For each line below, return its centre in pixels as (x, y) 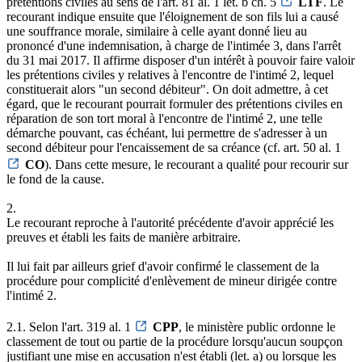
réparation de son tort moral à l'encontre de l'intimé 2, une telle (164, 118)
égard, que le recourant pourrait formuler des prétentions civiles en (175, 103)
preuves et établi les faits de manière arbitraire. (124, 237)
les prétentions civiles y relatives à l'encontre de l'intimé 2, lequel (170, 74)
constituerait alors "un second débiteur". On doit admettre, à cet (167, 89)
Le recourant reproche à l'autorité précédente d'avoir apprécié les (170, 222)
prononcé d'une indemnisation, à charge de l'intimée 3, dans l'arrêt (174, 45)
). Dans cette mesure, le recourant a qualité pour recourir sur (196, 164)
